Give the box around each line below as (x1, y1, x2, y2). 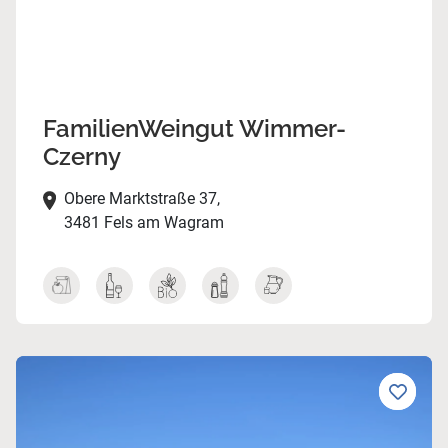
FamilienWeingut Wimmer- (42, 114, 346, 144)
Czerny (42, 142, 121, 172)
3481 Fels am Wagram (63, 213, 224, 233)
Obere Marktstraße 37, (63, 189, 220, 209)
